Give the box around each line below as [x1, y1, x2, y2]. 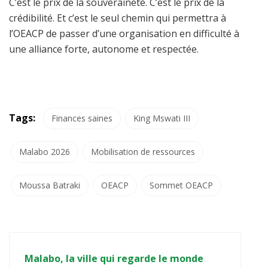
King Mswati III [133, 112, 190, 124]
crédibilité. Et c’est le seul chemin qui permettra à [9, 11, 226, 25]
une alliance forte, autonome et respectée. [9, 42, 199, 56]
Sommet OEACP [150, 179, 213, 191]
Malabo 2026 [19, 145, 70, 157]
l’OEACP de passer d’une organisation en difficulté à [9, 26, 239, 40]
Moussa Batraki [19, 179, 80, 191]
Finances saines [51, 112, 112, 124]
